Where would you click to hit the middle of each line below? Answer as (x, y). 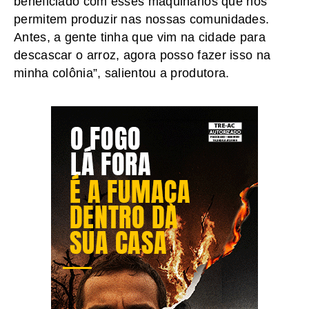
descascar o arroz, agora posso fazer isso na (142, 56)
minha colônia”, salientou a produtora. (122, 73)
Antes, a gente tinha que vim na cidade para (140, 38)
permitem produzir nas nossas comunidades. (142, 20)
